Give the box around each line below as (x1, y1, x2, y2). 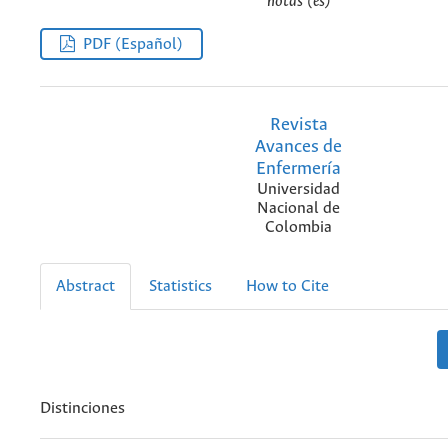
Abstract (56, 277, 115, 295)
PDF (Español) (83, 35, 184, 53)
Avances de (255, 136, 342, 157)
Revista (269, 114, 328, 135)
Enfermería (256, 158, 341, 179)
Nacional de (257, 199, 340, 217)
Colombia (265, 218, 332, 236)
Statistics (149, 277, 212, 295)
